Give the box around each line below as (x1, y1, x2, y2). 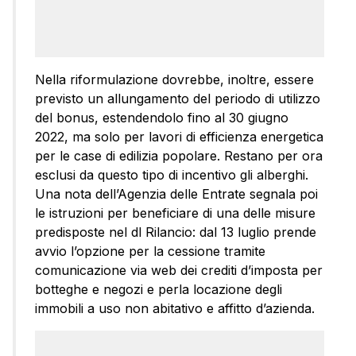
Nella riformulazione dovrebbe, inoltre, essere (35, 71, 314, 87)
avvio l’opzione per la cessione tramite (35, 242, 265, 259)
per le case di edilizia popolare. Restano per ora (35, 147, 323, 164)
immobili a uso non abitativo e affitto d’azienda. (35, 300, 315, 316)
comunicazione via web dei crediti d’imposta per (35, 261, 323, 278)
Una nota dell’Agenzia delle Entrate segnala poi (35, 185, 318, 202)
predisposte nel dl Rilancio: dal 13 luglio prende (35, 223, 316, 240)
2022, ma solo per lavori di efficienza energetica (35, 128, 323, 145)
